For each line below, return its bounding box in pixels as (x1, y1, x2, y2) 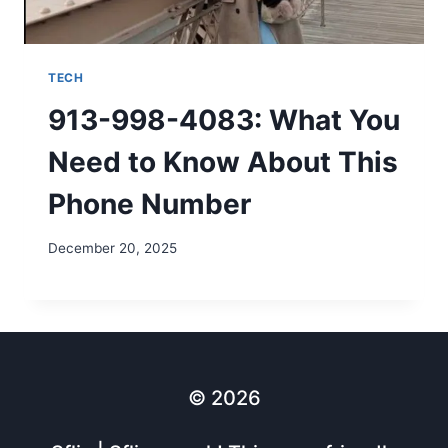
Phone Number (48, 186, 251, 221)
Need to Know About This (48, 144, 398, 179)
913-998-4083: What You (48, 102, 400, 137)
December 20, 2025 (48, 240, 177, 257)
